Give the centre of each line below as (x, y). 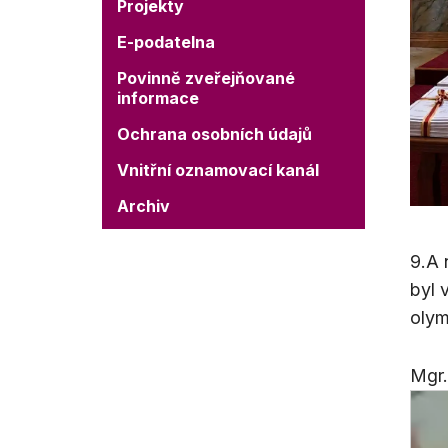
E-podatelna (166, 42)
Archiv (143, 206)
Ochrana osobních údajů (214, 134)
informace (158, 98)
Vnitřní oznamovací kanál (218, 170)
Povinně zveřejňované (206, 78)
